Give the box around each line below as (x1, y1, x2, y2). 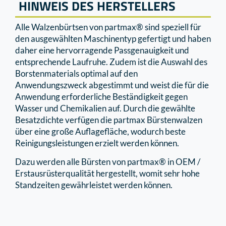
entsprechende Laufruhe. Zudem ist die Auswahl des (15, 56, 207, 67)
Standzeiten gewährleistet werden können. (15, 179, 173, 190)
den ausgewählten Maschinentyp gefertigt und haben (15, 33, 211, 44)
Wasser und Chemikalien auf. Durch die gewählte (15, 102, 195, 114)
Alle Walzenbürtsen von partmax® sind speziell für (15, 21, 201, 32)
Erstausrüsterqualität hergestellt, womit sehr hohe (15, 167, 200, 179)
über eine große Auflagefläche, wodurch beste (15, 126, 186, 137)
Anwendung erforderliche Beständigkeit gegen (15, 91, 188, 102)
